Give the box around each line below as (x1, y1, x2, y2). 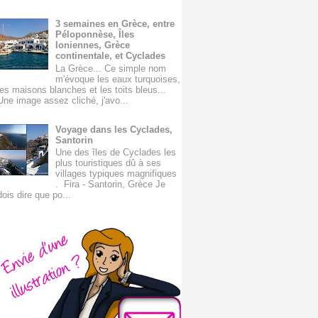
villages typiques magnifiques (55, 168, 177, 180)
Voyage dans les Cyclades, (55, 124, 173, 135)
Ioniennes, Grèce (55, 39, 131, 50)
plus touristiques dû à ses (55, 158, 162, 169)
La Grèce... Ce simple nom (55, 62, 167, 74)
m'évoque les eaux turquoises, (55, 73, 181, 84)
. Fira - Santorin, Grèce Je (55, 179, 166, 190)
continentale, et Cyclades (55, 50, 166, 61)
